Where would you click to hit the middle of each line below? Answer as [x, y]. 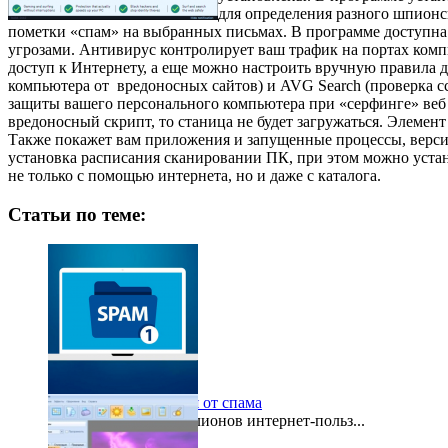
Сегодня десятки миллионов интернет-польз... [206, 421]
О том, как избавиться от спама [155, 403]
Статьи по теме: [77, 214]
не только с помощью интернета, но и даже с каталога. [194, 175]
